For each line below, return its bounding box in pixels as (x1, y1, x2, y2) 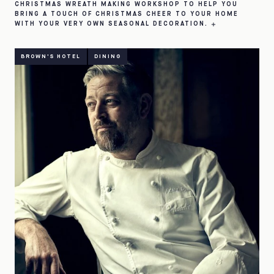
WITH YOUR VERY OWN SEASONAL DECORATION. (15, 21, 210, 28)
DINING (94, 53, 121, 59)
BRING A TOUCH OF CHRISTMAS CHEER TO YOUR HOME (15, 11, 239, 18)
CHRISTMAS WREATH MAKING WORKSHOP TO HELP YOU (15, 1, 238, 8)
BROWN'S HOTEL (21, 53, 81, 59)
